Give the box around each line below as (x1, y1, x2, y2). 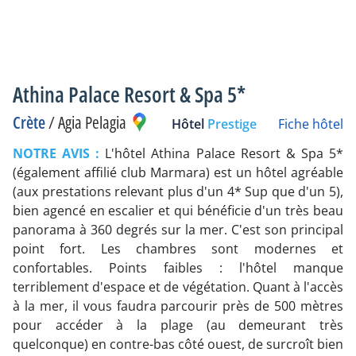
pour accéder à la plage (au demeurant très (13, 316, 343, 335)
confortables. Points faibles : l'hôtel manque (13, 259, 343, 277)
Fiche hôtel (278, 115, 343, 133)
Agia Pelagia (58, 111, 126, 134)
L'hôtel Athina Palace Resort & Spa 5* (105, 145, 344, 163)
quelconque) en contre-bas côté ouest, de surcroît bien (13, 335, 343, 354)
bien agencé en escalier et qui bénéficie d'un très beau (13, 202, 343, 220)
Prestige (207, 115, 257, 133)
